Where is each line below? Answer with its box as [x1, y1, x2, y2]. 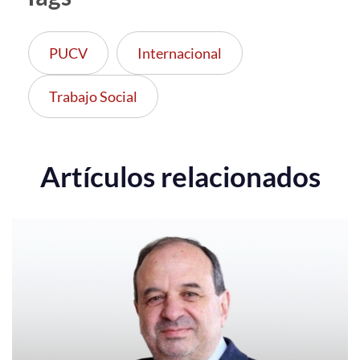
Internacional [137, 43, 222, 62]
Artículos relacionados [39, 158, 321, 193]
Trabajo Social [49, 87, 137, 105]
